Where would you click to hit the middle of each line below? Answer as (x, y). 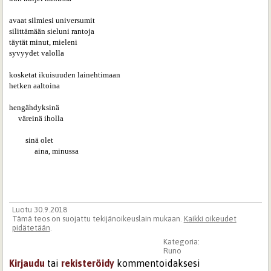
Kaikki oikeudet (210, 218)
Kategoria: (182, 242)
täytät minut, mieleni (44, 42)
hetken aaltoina (35, 85)
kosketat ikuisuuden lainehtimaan (66, 74)
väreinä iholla (37, 118)
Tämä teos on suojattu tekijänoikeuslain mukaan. (98, 218)
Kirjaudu (27, 263)
